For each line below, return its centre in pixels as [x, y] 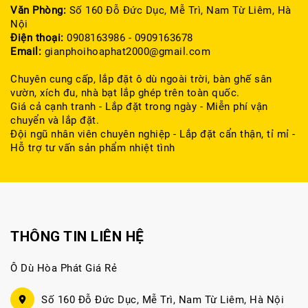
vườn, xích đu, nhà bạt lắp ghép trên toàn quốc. [125, 93]
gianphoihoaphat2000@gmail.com [126, 52]
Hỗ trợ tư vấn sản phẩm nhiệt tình [93, 148]
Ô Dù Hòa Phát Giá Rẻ [64, 268]
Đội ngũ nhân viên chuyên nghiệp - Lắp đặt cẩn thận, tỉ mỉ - [153, 134]
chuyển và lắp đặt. [55, 120]
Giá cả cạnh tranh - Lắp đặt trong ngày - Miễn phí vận [139, 107]
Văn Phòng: [40, 10]
